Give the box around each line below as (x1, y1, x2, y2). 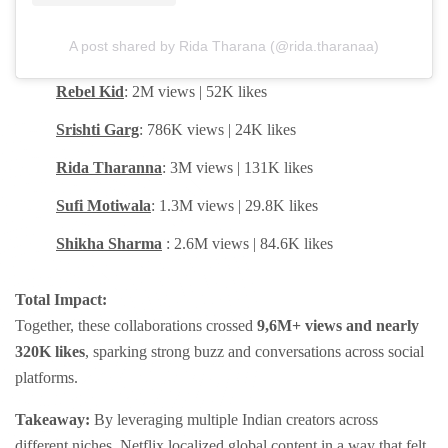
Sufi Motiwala (56, 197, 151, 215)
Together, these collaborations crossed (15, 317, 257, 335)
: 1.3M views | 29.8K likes (151, 197, 318, 215)
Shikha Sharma (56, 235, 162, 253)
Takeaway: (15, 411, 90, 429)
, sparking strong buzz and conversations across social (85, 343, 424, 361)
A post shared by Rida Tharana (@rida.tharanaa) (69, 38, 379, 55)
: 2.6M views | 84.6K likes (166, 235, 333, 253)
